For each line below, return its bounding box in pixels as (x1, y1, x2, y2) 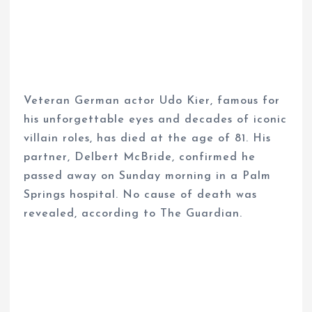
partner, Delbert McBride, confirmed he (24, 151, 256, 163)
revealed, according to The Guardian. (24, 208, 243, 219)
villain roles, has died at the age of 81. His (24, 132, 272, 144)
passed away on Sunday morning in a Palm (24, 170, 272, 182)
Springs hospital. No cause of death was (24, 189, 258, 201)
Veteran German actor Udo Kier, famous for (24, 95, 281, 107)
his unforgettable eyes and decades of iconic (24, 114, 288, 125)
